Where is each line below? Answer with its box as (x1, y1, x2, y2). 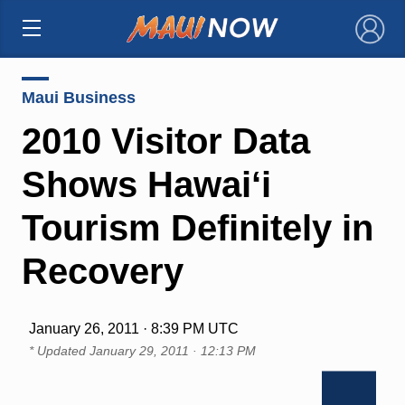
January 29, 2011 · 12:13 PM (89, 343, 256, 358)
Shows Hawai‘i (21, 164, 271, 204)
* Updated (28, 343, 89, 358)
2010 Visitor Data (21, 120, 310, 161)
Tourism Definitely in (21, 207, 373, 248)
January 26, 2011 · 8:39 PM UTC (28, 320, 239, 336)
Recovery (21, 250, 184, 291)
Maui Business (21, 88, 136, 107)
